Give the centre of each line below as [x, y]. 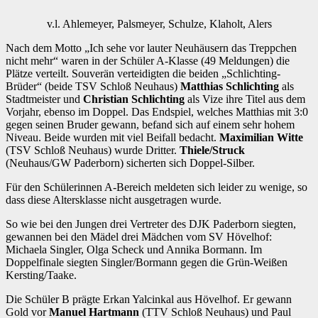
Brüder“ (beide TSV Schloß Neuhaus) [93, 87]
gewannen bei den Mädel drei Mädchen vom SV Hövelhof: [139, 237]
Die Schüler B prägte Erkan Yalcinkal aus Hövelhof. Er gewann [149, 300]
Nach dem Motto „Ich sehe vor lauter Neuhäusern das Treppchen [151, 48]
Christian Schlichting [134, 99]
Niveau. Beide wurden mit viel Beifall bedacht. [113, 138]
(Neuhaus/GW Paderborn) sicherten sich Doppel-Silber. [130, 163]
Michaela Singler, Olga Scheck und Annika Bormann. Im [134, 250]
